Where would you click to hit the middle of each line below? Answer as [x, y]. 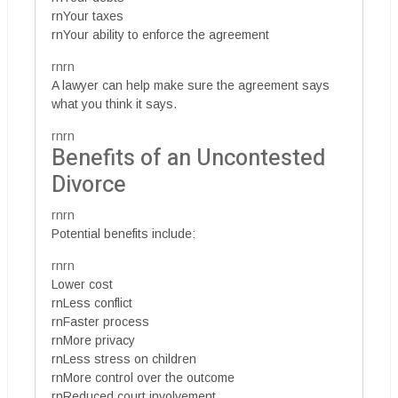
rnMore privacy [93, 340]
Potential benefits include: [123, 233]
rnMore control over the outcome [143, 377]
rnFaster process [100, 321]
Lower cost [82, 284]
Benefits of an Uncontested [188, 158]
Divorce [89, 185]
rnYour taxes [88, 16]
